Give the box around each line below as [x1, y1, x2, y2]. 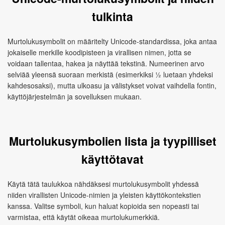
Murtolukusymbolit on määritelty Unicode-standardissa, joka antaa [8, 36, 217, 46]
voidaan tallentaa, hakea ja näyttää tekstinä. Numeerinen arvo [8, 58, 204, 68]
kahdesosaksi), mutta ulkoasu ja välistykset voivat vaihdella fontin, [8, 80, 216, 90]
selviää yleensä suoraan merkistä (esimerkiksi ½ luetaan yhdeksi [8, 69, 213, 79]
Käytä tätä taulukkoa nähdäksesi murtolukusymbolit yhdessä [8, 179, 199, 189]
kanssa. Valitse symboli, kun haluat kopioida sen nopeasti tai [8, 201, 199, 211]
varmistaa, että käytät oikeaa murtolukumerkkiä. [8, 212, 160, 222]
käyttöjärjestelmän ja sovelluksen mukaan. [8, 91, 142, 101]
